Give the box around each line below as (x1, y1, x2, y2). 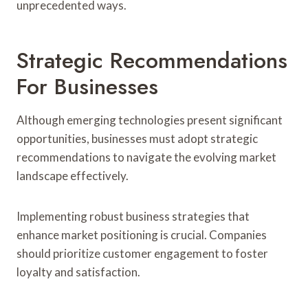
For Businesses (16, 70, 158, 102)
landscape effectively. (16, 168, 129, 183)
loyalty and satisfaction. (16, 264, 140, 279)
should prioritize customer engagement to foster (16, 245, 268, 261)
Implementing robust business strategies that (16, 208, 250, 223)
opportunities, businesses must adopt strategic (16, 131, 258, 146)
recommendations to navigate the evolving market (16, 149, 276, 164)
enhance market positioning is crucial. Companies (16, 227, 267, 242)
